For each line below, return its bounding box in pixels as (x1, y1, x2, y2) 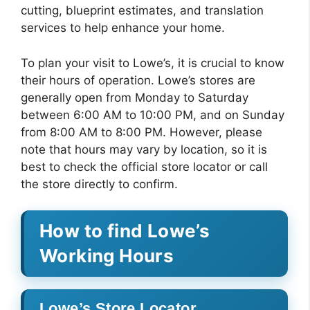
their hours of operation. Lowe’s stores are (21, 73, 255, 87)
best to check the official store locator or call (21, 159, 268, 174)
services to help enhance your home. (21, 21, 225, 35)
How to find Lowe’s (39, 220, 210, 241)
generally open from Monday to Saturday (21, 90, 248, 104)
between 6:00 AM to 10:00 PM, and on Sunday (21, 107, 284, 122)
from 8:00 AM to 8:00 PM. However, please (21, 125, 262, 139)
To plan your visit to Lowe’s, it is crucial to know (21, 55, 284, 70)
